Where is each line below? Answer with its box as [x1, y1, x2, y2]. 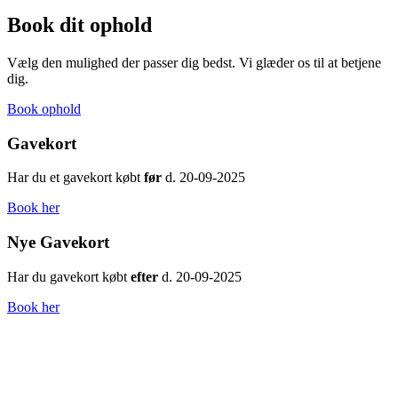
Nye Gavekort [7, 233, 109, 252]
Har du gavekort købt [7, 268, 131, 284]
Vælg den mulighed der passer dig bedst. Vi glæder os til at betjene [7, 54, 381, 70]
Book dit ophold [7, 12, 152, 36]
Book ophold [7, 100, 81, 116]
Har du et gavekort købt [7, 170, 144, 186]
